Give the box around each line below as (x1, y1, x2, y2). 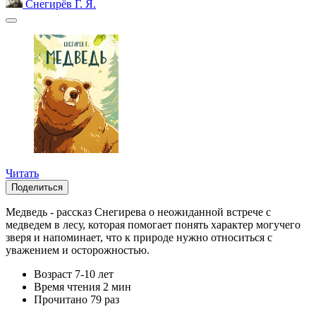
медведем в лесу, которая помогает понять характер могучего (6, 219, 300, 231)
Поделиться (11, 182, 63, 193)
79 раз (90, 293, 119, 306)
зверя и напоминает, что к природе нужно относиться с (6, 231, 272, 244)
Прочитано (34, 293, 87, 306)
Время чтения (34, 281, 100, 293)
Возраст (34, 268, 72, 281)
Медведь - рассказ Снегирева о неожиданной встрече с (6, 206, 271, 219)
